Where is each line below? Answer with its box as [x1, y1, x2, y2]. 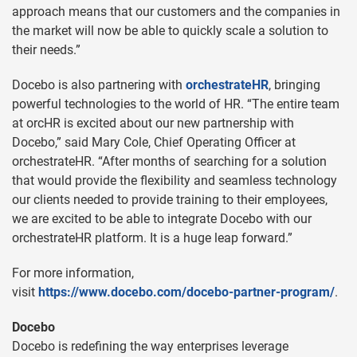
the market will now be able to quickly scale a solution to [12, 23, 328, 38]
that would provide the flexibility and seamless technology [12, 173, 337, 188]
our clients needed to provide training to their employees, [12, 192, 328, 207]
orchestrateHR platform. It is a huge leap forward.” [12, 230, 292, 245]
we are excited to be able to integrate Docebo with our [12, 211, 312, 226]
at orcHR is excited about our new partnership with [12, 116, 294, 131]
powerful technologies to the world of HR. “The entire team [12, 96, 339, 112]
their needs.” [12, 42, 80, 57]
